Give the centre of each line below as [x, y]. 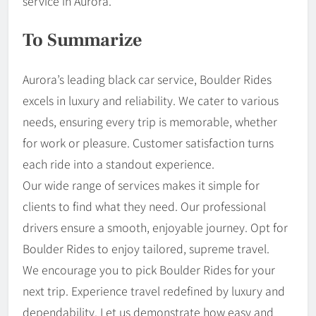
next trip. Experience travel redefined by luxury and [154, 291]
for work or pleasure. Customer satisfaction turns [148, 143]
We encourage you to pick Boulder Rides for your [149, 270]
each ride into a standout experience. [119, 164]
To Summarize [83, 40]
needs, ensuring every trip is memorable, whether [150, 122]
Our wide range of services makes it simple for [141, 185]
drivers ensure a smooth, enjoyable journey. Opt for [155, 227]
